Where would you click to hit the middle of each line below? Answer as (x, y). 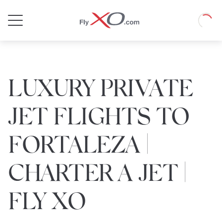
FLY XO (47, 200)
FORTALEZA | (78, 143)
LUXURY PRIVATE (101, 87)
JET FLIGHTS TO (99, 115)
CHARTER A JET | (97, 172)
